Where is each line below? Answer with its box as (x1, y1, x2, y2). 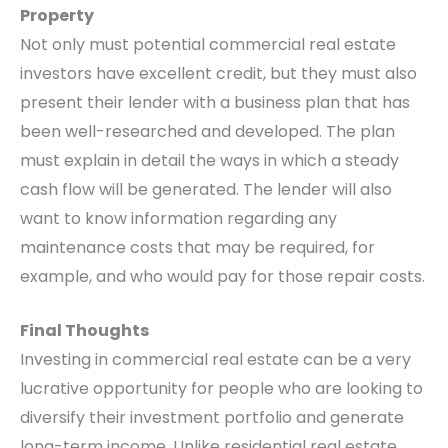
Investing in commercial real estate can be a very (20, 348, 411, 372)
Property (20, 3, 94, 27)
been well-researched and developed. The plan (20, 119, 395, 143)
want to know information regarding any (20, 206, 337, 230)
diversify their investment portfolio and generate (20, 406, 404, 430)
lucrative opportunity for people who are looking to (20, 377, 423, 401)
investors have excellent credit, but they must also (20, 61, 417, 85)
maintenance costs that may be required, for (20, 235, 375, 259)
